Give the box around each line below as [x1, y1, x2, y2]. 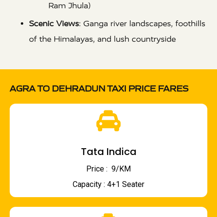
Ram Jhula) [48, 1, 91, 11]
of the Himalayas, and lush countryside [29, 34, 176, 44]
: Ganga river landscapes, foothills [79, 19, 205, 29]
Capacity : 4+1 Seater [73, 180, 144, 189]
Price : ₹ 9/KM [86, 164, 131, 174]
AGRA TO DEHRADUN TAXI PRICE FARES [10, 83, 188, 94]
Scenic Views [29, 19, 79, 29]
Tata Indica [80, 145, 137, 159]
